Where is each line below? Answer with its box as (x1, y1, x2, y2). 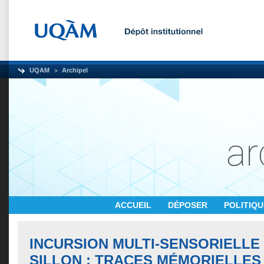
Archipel (62, 67, 88, 74)
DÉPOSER (168, 200, 210, 210)
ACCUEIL (115, 200, 154, 210)
